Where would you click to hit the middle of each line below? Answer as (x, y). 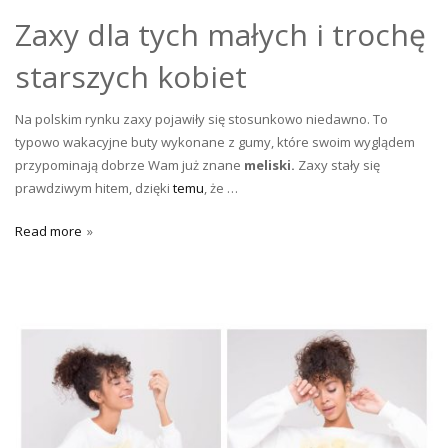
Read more (48, 230)
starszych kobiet (131, 76)
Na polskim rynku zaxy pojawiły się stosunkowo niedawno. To (201, 118)
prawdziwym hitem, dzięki (94, 187)
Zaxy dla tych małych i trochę (220, 34)
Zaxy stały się (337, 164)
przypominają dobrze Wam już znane (129, 164)
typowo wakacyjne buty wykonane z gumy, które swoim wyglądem (215, 141)
